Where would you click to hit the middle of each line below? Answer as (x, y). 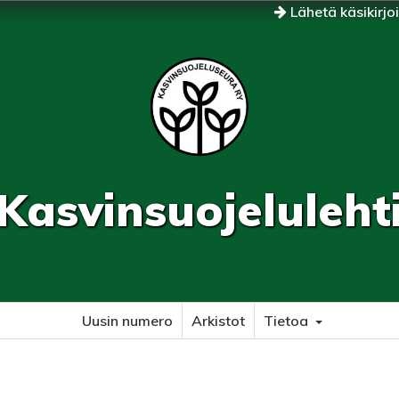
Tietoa (288, 321)
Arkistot (218, 321)
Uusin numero (127, 321)
